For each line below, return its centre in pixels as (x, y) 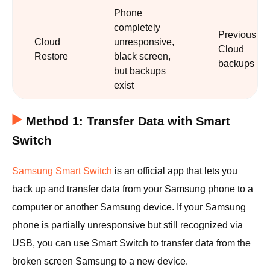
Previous (237, 35)
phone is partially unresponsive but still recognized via (127, 225)
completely (137, 27)
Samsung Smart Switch (62, 171)
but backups (140, 71)
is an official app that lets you (175, 171)
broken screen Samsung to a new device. (100, 261)
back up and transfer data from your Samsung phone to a (133, 189)
